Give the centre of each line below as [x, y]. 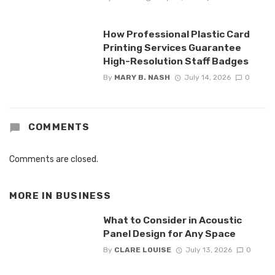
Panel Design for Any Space [170, 233]
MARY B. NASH [142, 78]
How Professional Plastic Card [176, 34]
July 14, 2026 [207, 78]
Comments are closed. [54, 159]
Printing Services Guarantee [172, 47]
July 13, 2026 [208, 250]
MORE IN [33, 196]
